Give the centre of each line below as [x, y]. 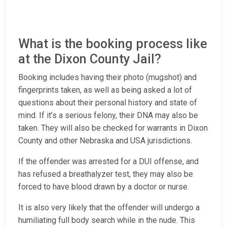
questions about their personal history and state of [108, 103]
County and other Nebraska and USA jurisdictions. [105, 141]
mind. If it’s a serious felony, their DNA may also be [108, 116]
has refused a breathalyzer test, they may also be [106, 174]
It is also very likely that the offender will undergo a [109, 208]
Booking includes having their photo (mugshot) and [107, 78]
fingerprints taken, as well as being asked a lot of [105, 90]
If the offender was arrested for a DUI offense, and [108, 162]
